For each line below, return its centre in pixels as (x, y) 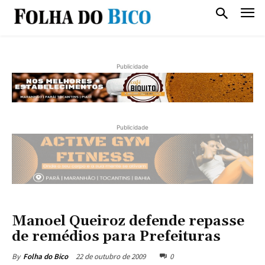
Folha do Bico (46, 256)
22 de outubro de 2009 (111, 256)
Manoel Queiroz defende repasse (128, 221)
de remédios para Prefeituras (116, 236)
